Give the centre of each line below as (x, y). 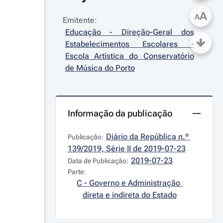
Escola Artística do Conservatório (129, 56)
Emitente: (80, 20)
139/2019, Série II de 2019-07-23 (126, 149)
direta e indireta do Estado (129, 195)
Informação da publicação (120, 113)
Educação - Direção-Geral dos (129, 32)
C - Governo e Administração (129, 183)
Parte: (76, 172)
